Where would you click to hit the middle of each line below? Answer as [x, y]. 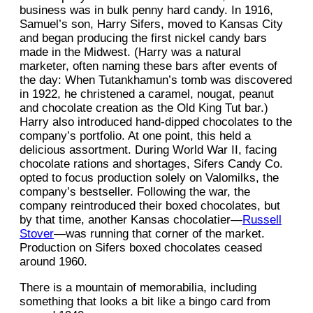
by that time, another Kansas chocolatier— [131, 220]
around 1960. [55, 262]
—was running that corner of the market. [159, 234]
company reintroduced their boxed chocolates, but [150, 206]
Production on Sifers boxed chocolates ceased [141, 248]
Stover [37, 234]
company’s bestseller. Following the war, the [135, 192]
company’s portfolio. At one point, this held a [135, 136]
